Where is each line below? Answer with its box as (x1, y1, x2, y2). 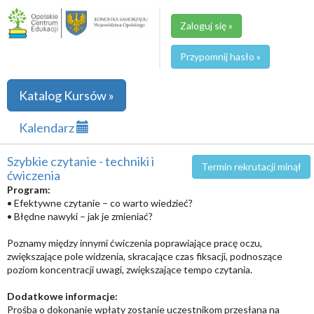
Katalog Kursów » (19, 88, 114, 103)
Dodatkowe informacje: (7, 290, 118, 302)
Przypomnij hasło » (179, 50, 261, 62)
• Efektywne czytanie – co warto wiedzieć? (7, 197, 193, 209)
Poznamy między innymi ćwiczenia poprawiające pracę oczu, (7, 237, 262, 249)
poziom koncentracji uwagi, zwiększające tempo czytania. (7, 264, 252, 275)
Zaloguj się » (179, 20, 233, 32)
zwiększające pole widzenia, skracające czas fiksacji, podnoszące (7, 250, 282, 262)
